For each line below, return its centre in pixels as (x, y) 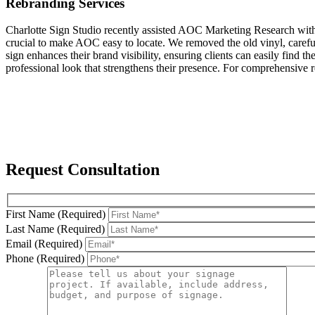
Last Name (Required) (55, 229)
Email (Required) (44, 243)
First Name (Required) (56, 214)
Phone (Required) (45, 258)
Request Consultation (83, 170)
